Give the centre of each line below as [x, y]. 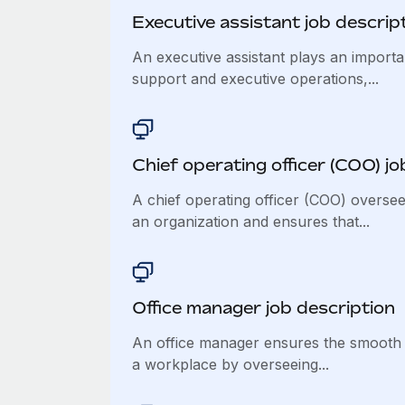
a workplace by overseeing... [230, 364]
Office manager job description [263, 307]
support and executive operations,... [255, 79]
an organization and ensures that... [250, 221]
